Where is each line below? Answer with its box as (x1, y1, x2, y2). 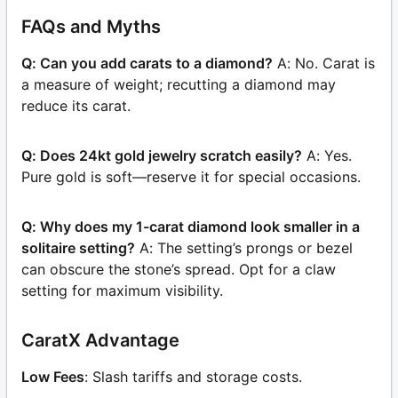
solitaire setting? (21, 239, 135, 258)
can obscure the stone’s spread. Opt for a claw (21, 260, 336, 279)
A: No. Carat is (277, 54, 375, 73)
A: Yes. (306, 147, 352, 165)
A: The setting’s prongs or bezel (139, 239, 353, 258)
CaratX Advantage (21, 330, 179, 352)
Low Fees (21, 368, 84, 386)
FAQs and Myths (21, 16, 161, 38)
